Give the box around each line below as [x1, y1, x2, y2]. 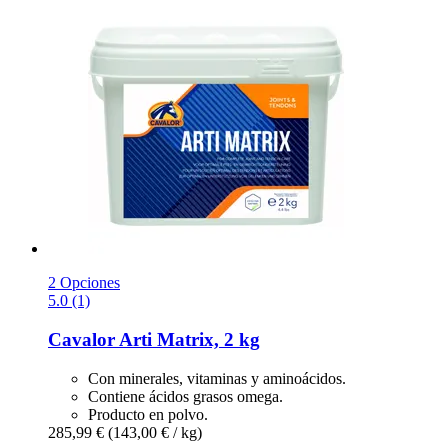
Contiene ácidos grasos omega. [88, 387, 283, 405]
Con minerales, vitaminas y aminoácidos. [88, 369, 346, 387]
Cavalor [48, 329, 115, 351]
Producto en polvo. [88, 405, 208, 423]
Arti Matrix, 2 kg [115, 329, 260, 351]
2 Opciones [48, 274, 120, 292]
